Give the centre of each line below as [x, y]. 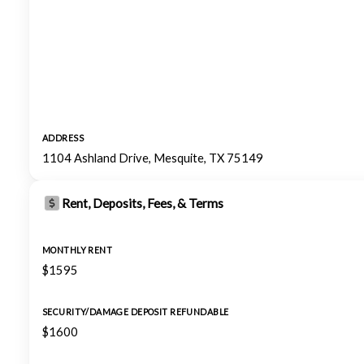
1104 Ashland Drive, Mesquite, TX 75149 [153, 158]
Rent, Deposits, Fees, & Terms [143, 203]
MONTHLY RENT [78, 250]
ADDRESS [63, 138]
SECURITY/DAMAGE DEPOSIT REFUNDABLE [136, 312]
